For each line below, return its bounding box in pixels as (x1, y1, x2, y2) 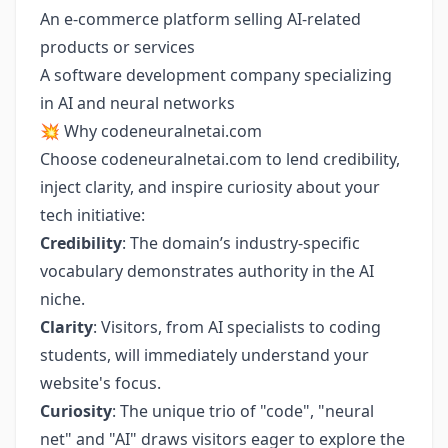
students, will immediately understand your (40, 344, 369, 366)
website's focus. (40, 372, 161, 394)
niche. (40, 288, 85, 310)
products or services (40, 36, 195, 58)
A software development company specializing (40, 64, 392, 86)
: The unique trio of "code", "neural (112, 400, 374, 422)
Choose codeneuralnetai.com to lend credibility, (40, 148, 400, 170)
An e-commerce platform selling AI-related (40, 8, 361, 30)
